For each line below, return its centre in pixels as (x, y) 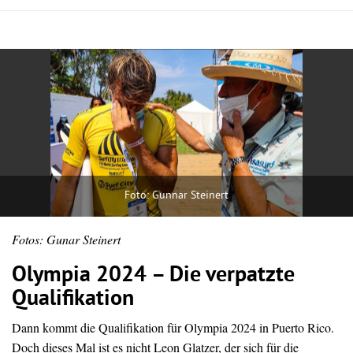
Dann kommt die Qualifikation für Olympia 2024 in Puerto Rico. (173, 328)
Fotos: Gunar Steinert (66, 240)
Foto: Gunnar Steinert (176, 196)
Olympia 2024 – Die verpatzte (153, 276)
